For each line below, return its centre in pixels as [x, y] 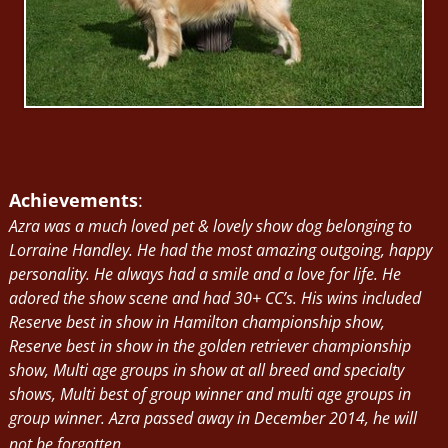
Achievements [73, 199]
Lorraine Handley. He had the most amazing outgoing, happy [220, 249]
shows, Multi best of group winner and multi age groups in [209, 393]
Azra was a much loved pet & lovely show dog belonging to [210, 225]
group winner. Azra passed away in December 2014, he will [212, 417]
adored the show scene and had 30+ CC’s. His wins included [214, 297]
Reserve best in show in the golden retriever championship [209, 345]
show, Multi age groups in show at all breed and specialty [206, 369]
